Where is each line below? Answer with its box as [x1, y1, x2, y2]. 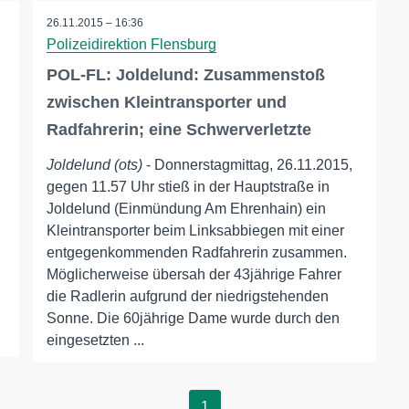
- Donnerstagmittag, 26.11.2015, [142, 157, 352, 173]
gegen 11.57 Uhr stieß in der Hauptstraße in [46, 179, 330, 195]
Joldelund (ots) [46, 157, 142, 173]
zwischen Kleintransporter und [46, 93, 287, 112]
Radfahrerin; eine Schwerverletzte [46, 121, 311, 140]
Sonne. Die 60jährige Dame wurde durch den [46, 310, 340, 327]
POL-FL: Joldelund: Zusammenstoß [46, 66, 325, 85]
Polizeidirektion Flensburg [46, 37, 216, 53]
